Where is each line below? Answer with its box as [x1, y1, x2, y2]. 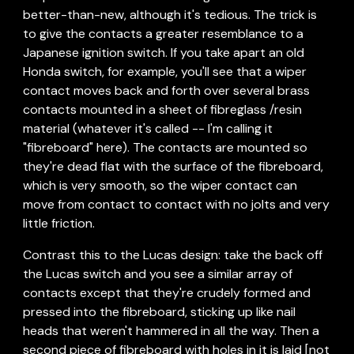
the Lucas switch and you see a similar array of [23, 265, 293, 282]
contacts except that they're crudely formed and [23, 284, 311, 301]
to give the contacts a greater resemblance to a [23, 25, 304, 42]
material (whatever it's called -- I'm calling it [23, 120, 273, 137]
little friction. [23, 215, 96, 232]
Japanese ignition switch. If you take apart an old [23, 44, 305, 61]
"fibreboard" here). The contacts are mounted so [23, 139, 308, 156]
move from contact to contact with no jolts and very [23, 196, 330, 213]
